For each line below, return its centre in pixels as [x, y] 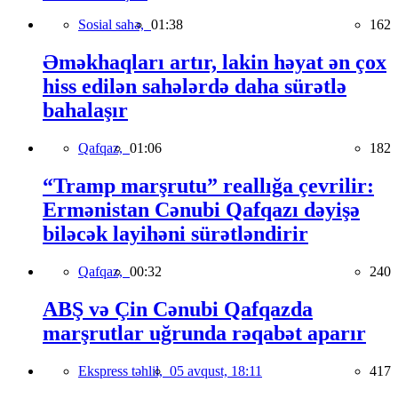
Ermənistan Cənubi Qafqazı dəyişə [201, 210]
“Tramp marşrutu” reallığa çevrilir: [208, 186]
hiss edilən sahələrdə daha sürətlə [195, 87]
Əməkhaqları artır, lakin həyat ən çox [215, 63]
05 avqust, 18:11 [216, 370]
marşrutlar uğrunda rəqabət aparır [204, 333]
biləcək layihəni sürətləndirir [175, 234]
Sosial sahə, [115, 25]
